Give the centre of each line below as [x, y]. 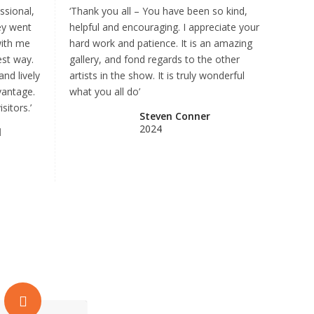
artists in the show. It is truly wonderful [157, 75]
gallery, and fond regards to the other [155, 59]
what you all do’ [105, 91]
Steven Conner [175, 116]
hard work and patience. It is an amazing [161, 43]
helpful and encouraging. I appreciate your [164, 27]
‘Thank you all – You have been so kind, [158, 11]
